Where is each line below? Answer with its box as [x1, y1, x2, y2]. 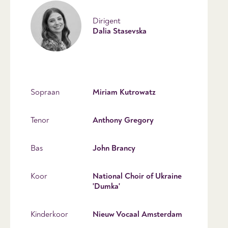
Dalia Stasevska [93, 25, 147, 36]
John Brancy [93, 142, 135, 153]
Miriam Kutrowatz [93, 87, 156, 97]
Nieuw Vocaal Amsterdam [93, 209, 182, 219]
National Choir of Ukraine [93, 170, 182, 181]
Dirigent [93, 15, 121, 26]
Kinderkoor [31, 209, 68, 219]
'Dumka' [93, 181, 120, 191]
